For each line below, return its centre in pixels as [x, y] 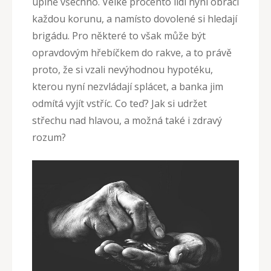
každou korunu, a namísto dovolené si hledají [135, 18]
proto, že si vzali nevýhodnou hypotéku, [122, 69]
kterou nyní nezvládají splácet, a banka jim [128, 86]
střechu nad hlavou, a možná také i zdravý [127, 120]
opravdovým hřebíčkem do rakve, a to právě [132, 52]
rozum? [49, 137]
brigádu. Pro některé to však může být [119, 35]
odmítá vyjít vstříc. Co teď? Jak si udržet [119, 103]
